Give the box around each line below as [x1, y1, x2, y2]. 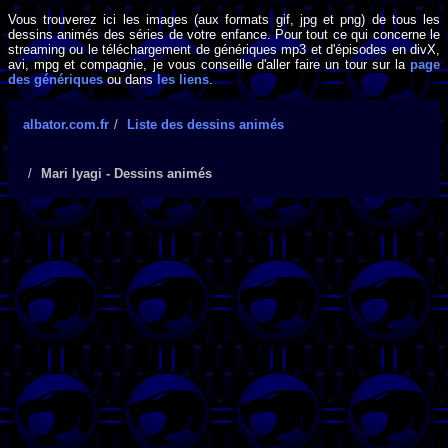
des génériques [8, 71, 103, 87]
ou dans [103, 71, 157, 87]
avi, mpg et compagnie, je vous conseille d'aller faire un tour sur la [8, 56, 410, 72]
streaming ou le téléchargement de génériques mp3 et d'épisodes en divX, [8, 41, 440, 57]
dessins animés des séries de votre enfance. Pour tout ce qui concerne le [8, 26, 440, 42]
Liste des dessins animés [127, 117, 284, 133]
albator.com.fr [23, 117, 109, 133]
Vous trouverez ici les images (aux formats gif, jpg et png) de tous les [8, 11, 440, 27]
